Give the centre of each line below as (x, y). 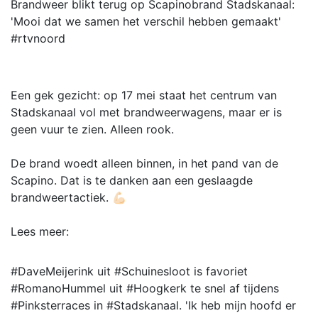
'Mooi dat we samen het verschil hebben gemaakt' (146, 21)
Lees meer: (40, 231)
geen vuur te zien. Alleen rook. (92, 129)
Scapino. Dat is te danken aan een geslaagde (132, 180)
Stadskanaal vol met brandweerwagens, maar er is (146, 112)
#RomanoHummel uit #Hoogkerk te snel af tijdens (145, 288)
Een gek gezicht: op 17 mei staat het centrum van (144, 95)
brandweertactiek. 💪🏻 (68, 197)
